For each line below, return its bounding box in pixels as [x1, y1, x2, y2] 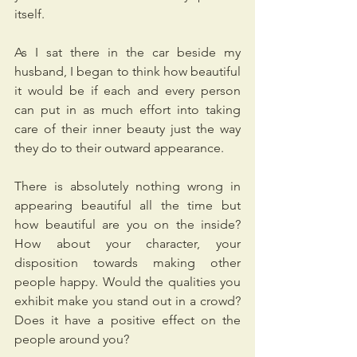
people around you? [14, 331, 129, 347]
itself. [14, 6, 45, 22]
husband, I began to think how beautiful [14, 64, 241, 80]
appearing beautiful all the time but [14, 198, 241, 214]
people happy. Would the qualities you [14, 274, 241, 290]
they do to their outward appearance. [14, 140, 224, 156]
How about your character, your [14, 236, 241, 252]
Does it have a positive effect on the [14, 312, 241, 328]
